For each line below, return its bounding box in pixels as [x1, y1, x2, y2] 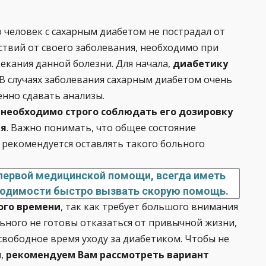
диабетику [173, 57, 228, 70]
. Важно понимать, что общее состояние [7, 121, 196, 134]
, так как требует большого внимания [61, 200, 238, 213]
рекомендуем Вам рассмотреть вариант [6, 248, 209, 261]
